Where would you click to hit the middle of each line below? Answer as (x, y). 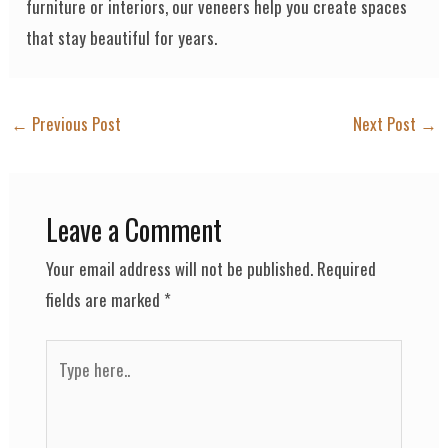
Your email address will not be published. (179, 268)
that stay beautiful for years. (122, 37)
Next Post (386, 123)
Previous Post (75, 123)
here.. (62, 386)
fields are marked (104, 299)
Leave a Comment (133, 229)
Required (346, 268)
